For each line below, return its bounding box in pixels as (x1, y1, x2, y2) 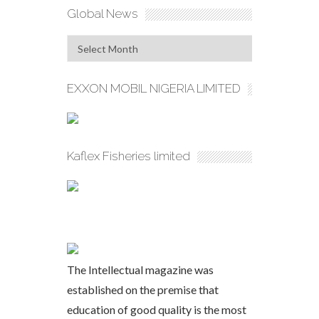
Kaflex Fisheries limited (67, 149, 190, 163)
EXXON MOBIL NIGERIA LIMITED (67, 81, 241, 95)
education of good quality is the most (67, 303, 246, 316)
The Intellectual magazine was (67, 263, 214, 276)
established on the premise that (67, 283, 219, 296)
